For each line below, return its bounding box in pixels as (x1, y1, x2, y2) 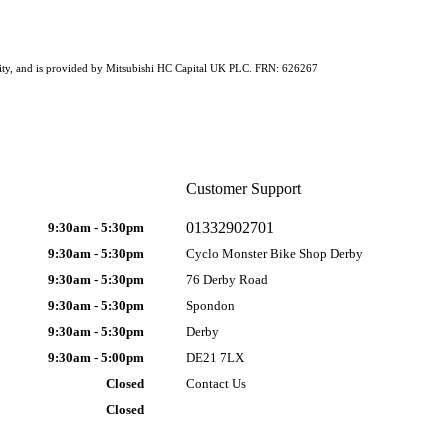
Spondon (185, 297, 235, 313)
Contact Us (185, 375, 246, 391)
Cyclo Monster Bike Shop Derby (185, 245, 363, 261)
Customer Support (185, 179, 301, 197)
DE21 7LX (185, 349, 244, 365)
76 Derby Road (185, 271, 268, 287)
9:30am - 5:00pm (48, 349, 145, 365)
